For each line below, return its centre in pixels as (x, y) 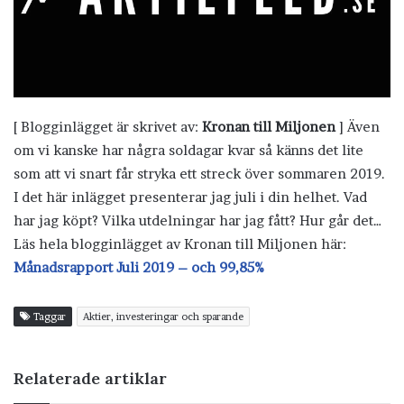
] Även (358, 126)
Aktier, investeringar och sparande (163, 316)
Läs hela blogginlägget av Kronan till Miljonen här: (180, 243)
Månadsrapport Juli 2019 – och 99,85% (139, 267)
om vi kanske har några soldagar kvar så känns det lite (188, 150)
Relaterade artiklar (90, 378)
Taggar (48, 316)
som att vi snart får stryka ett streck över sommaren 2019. (199, 173)
